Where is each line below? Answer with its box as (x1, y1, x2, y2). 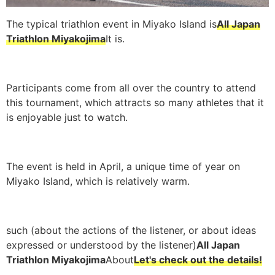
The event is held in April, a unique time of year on (6, 160, 240, 172)
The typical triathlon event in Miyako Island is (6, 18, 217, 30)
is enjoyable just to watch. (6, 111, 128, 123)
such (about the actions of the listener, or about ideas (6, 224, 256, 236)
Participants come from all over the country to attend (6, 82, 256, 94)
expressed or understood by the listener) (6, 239, 196, 251)
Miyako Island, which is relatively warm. (6, 175, 190, 187)
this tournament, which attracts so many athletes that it (6, 96, 264, 109)
